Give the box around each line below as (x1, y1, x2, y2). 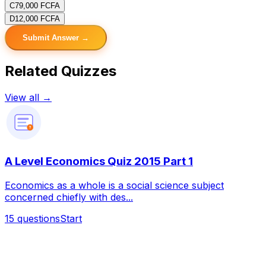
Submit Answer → (23, 33, 89, 42)
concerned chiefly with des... (5, 191, 133, 204)
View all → (5, 91, 52, 103)
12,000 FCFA (15, 14, 60, 23)
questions (17, 213, 60, 225)
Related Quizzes (5, 62, 116, 80)
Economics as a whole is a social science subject (5, 179, 224, 192)
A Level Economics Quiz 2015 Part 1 (5, 154, 193, 169)
